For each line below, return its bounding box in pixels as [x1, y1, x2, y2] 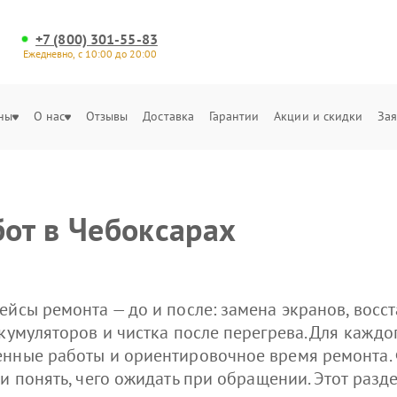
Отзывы [85, 108, 128, 124]
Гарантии [208, 108, 260, 124]
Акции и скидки [274, 108, 363, 124]
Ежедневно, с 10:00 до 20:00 [22, 47, 158, 60]
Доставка [143, 108, 195, 124]
